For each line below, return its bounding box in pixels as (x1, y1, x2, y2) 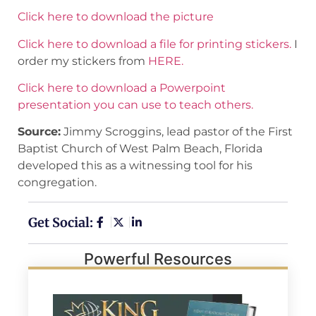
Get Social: (28, 214, 93, 231)
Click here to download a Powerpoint (18, 80, 226, 95)
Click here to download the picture (18, 10, 214, 24)
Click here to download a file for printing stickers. (18, 37, 291, 51)
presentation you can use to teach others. (18, 97, 253, 111)
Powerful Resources (84, 249, 232, 268)
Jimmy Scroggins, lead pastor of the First (61, 125, 293, 139)
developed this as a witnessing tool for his (18, 159, 253, 173)
